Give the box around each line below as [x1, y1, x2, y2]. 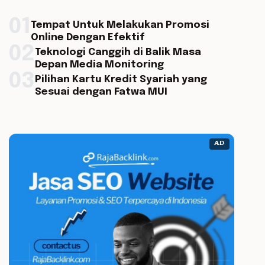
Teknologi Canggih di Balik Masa [34, 47, 201, 57]
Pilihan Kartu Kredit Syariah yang [34, 75, 207, 85]
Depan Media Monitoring [34, 60, 164, 70]
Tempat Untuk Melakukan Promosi [30, 20, 209, 30]
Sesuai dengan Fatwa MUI [34, 87, 167, 97]
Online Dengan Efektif [30, 33, 145, 43]
